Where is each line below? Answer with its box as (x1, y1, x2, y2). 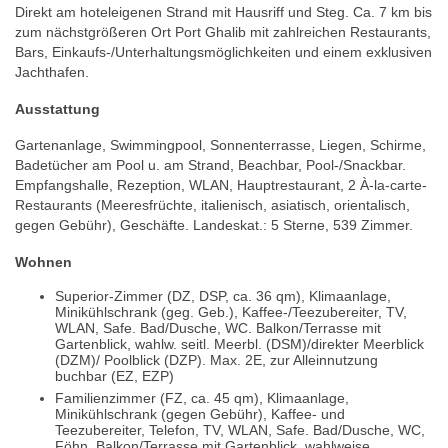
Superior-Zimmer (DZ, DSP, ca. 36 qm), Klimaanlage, (55, 288, 391, 305)
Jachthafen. (15, 63, 89, 80)
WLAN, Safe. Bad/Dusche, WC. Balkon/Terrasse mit (55, 320, 381, 337)
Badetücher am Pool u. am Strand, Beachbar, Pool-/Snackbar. (15, 157, 406, 174)
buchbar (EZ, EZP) (55, 368, 174, 385)
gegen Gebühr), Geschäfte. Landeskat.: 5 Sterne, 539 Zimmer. (15, 217, 413, 234)
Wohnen (15, 253, 72, 270)
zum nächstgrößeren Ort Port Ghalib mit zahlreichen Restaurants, (15, 23, 431, 40)
